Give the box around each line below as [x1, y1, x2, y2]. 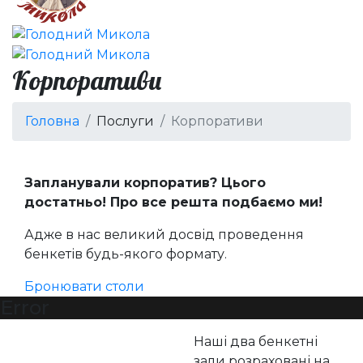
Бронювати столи [24, 278, 144, 294]
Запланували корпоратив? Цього [24, 174, 266, 190]
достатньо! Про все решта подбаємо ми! [24, 194, 322, 210]
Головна [25, 113, 79, 129]
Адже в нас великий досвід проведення [24, 226, 304, 242]
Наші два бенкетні [194, 333, 318, 349]
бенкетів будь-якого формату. [24, 246, 227, 262]
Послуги [96, 113, 154, 129]
